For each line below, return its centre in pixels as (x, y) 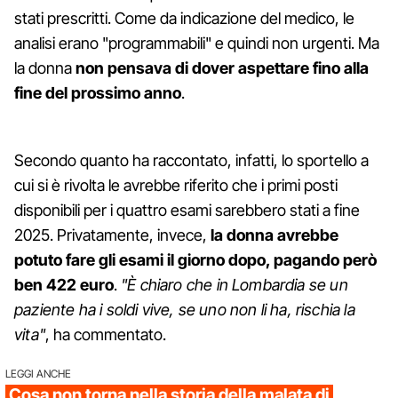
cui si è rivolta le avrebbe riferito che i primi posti (176, 185)
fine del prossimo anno (98, 92)
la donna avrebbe (275, 235)
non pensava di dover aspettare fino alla (222, 68)
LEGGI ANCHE (38, 373)
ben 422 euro (64, 284)
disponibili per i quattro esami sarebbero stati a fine (187, 210)
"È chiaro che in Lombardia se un (235, 284)
